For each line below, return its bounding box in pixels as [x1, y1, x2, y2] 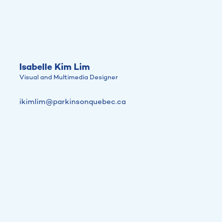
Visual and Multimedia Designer [19, 73, 118, 82]
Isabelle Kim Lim [19, 62, 90, 73]
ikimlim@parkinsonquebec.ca [19, 97, 126, 107]
